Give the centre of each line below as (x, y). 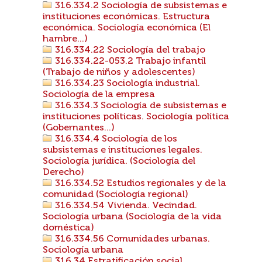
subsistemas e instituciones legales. (123, 150)
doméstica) (68, 228)
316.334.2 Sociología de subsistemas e (140, 6)
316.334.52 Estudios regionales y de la (139, 184)
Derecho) (63, 173)
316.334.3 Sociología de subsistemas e (139, 106)
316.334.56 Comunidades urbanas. (131, 239)
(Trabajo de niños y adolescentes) (119, 73)
